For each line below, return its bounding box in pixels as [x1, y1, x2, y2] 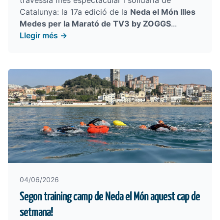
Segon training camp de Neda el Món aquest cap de [20, 189, 200, 204]
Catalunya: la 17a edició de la [20, 7, 130, 17]
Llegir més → [20, 30, 67, 40]
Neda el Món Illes [130, 7, 195, 17]
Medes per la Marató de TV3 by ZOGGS [20, 19, 171, 28]
